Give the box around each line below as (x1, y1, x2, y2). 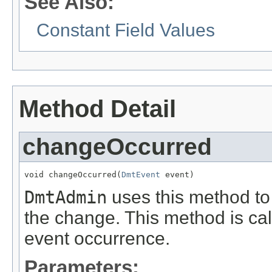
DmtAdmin (24, 186, 107, 208)
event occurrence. (24, 228, 170, 248)
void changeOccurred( (24, 169, 121, 179)
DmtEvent (121, 169, 160, 179)
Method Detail (19, 95, 176, 123)
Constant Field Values (36, 19, 215, 40)
